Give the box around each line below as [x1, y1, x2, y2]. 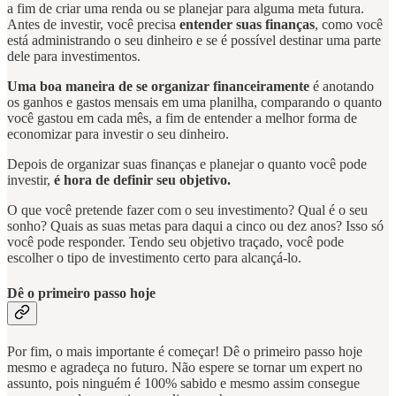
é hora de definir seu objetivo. [54, 172, 231, 188]
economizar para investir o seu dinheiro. [7, 126, 229, 142]
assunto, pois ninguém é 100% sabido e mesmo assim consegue [7, 375, 360, 391]
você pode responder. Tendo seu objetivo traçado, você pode [7, 234, 344, 250]
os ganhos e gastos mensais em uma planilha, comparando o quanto [7, 95, 382, 110]
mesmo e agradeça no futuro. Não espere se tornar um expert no [7, 359, 362, 375]
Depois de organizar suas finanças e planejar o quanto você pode [7, 156, 367, 172]
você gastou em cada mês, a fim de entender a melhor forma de [7, 110, 357, 126]
